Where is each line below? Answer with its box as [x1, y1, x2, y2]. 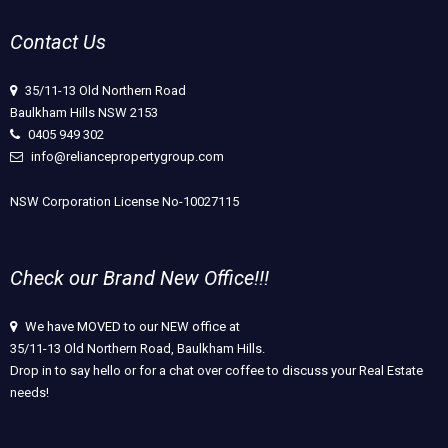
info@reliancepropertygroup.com [31, 148, 224, 164]
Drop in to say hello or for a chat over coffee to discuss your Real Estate [10, 362, 423, 378]
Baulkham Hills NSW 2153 [10, 104, 158, 120]
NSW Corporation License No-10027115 [10, 193, 239, 209]
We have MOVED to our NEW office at [22, 318, 240, 334]
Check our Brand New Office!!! [10, 265, 269, 290]
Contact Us [10, 29, 106, 54]
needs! [10, 384, 49, 400]
